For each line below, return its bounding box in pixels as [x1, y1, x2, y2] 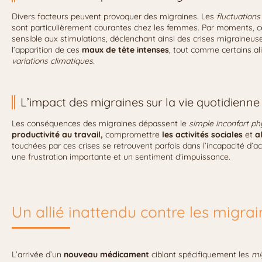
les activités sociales [162, 129, 243, 140]
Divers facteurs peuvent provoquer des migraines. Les [12, 11, 216, 22]
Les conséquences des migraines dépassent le [12, 118, 189, 129]
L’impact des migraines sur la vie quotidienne [20, 95, 260, 110]
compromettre [103, 129, 162, 140]
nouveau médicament [64, 249, 149, 260]
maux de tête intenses [82, 44, 169, 56]
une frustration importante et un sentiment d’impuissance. [12, 151, 230, 163]
